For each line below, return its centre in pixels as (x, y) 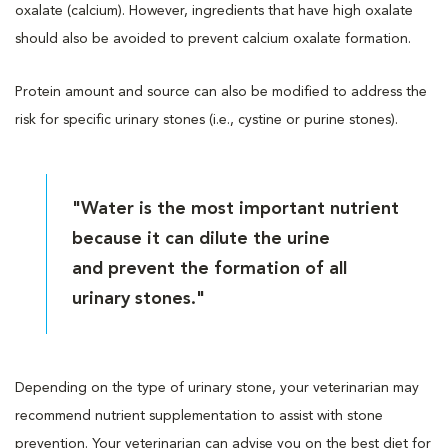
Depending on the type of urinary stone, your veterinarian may (217, 387)
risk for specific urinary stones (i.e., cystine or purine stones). (206, 119)
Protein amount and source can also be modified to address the (221, 91)
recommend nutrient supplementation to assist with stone (199, 415)
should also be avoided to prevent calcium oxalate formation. (213, 38)
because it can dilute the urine (204, 238)
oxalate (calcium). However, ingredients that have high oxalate (214, 10)
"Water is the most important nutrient (236, 208)
